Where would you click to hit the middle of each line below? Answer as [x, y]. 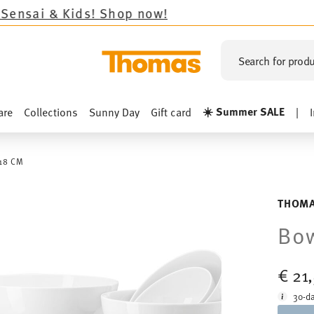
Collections [51, 111]
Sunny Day [114, 111]
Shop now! [62, 12]
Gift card [171, 111]
